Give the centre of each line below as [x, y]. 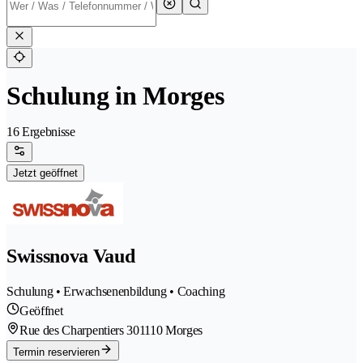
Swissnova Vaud [71, 256]
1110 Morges [171, 331]
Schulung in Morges [115, 96]
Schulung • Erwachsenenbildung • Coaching [116, 292]
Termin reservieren [56, 352]
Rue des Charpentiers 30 [79, 331]
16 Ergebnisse [41, 132]
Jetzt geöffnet [45, 173]
